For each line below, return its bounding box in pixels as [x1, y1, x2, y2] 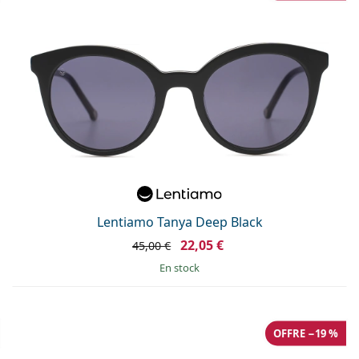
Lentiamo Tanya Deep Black [96, 212, 263, 231]
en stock [165, 260, 200, 275]
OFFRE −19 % [273, 325, 338, 341]
